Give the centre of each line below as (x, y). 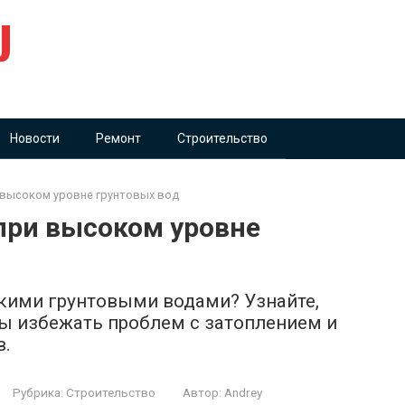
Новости (35, 138)
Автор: (202, 392)
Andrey (243, 392)
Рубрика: (38, 392)
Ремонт (118, 138)
